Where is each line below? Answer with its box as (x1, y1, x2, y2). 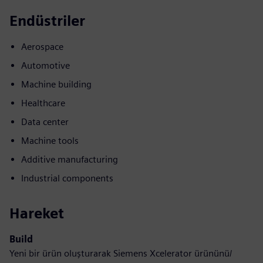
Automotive (21, 59, 70, 71)
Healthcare (21, 97, 65, 109)
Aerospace (21, 41, 63, 52)
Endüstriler (9, 12, 85, 29)
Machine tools (21, 134, 79, 146)
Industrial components (21, 172, 113, 184)
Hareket (9, 204, 64, 222)
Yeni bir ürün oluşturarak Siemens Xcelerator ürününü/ (9, 247, 232, 259)
